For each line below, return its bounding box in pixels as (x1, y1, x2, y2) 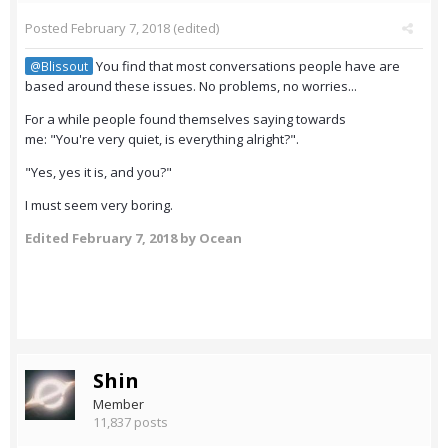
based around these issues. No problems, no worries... (25, 77, 357, 96)
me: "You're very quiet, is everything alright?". (25, 130, 299, 149)
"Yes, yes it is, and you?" (25, 163, 175, 182)
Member (93, 395, 144, 414)
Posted (25, 19, 71, 38)
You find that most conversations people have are (93, 57, 400, 76)
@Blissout (30, 58, 88, 75)
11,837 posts (93, 413, 168, 432)
